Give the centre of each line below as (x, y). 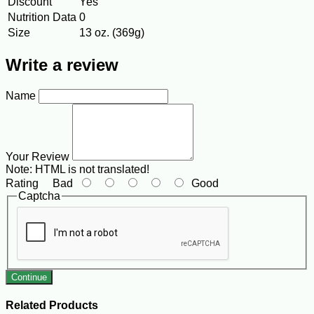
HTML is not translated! (91, 170)
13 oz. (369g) (112, 33)
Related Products (52, 306)
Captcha (39, 196)
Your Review (37, 157)
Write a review (62, 65)
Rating (22, 184)
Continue (29, 277)
